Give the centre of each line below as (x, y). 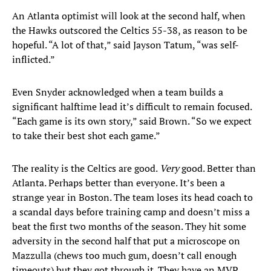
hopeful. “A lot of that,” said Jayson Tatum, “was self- (126, 45)
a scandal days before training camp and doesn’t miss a (131, 212)
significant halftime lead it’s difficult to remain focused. (132, 107)
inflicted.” (34, 60)
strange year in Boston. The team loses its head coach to (132, 198)
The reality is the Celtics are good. (86, 168)
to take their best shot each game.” (86, 136)
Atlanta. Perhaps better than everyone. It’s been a (119, 183)
